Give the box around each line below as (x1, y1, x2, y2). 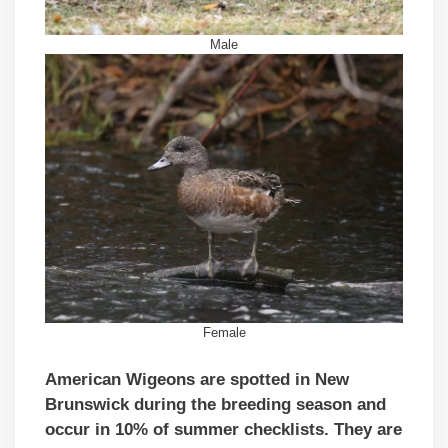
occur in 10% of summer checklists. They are (45, 420, 402, 440)
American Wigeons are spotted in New (45, 370, 349, 390)
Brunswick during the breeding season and (45, 395, 386, 415)
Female (202, 324, 246, 340)
